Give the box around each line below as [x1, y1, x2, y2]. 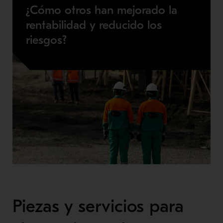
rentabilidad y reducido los [25, 17, 162, 32]
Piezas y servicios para [12, 196, 184, 217]
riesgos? [25, 32, 67, 47]
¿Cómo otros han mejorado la [25, 2, 177, 17]
